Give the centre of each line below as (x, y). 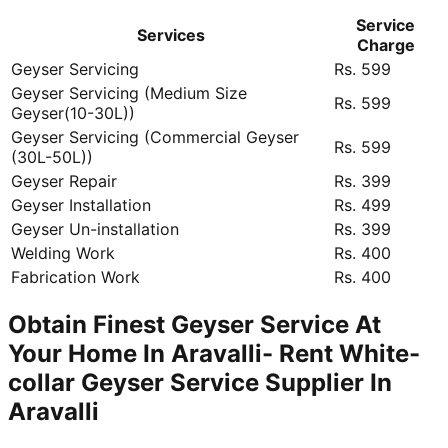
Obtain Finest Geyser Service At (194, 324)
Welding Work (63, 252)
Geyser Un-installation (95, 228)
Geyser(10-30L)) (73, 112)
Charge (385, 44)
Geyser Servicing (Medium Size (129, 92)
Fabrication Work (75, 276)
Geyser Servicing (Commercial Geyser (155, 136)
